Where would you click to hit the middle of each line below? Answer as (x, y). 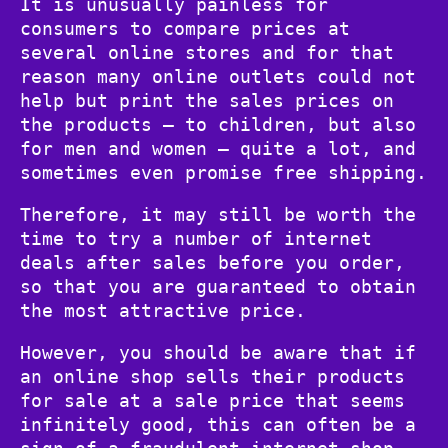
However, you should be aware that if (218, 352)
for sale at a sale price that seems (212, 400)
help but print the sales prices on (207, 100)
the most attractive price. (163, 310)
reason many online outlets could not (218, 76)
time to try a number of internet (196, 238)
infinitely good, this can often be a (218, 424)
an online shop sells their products (212, 376)
